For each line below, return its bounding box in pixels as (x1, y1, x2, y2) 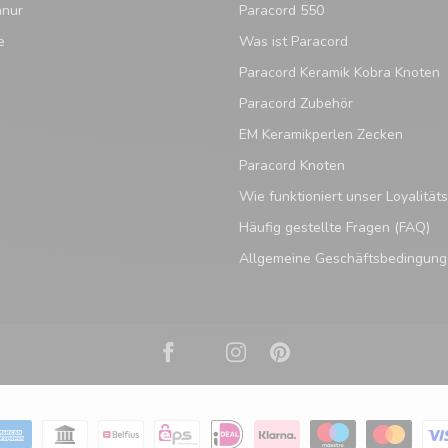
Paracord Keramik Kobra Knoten (239, 63, 440, 83)
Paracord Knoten (239, 156, 345, 176)
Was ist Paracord (239, 32, 348, 52)
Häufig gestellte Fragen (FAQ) (239, 218, 430, 238)
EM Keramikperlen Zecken (239, 125, 403, 145)
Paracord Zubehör (239, 94, 353, 114)
